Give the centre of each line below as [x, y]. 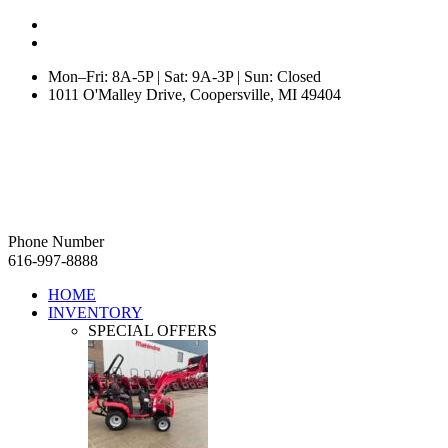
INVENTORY [95, 312]
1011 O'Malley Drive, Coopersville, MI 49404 [194, 94]
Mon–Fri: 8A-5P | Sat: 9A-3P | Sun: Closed [184, 76]
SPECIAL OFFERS [152, 330]
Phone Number [56, 241]
